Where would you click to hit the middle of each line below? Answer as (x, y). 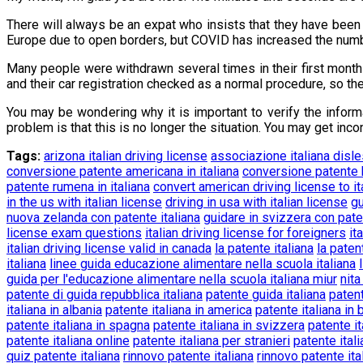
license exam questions (74, 233)
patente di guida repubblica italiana (105, 294)
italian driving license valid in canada (109, 248)
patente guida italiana (266, 294)
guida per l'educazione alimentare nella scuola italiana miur (172, 279)
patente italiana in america (179, 310)
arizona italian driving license (126, 156)
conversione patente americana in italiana (123, 171)
